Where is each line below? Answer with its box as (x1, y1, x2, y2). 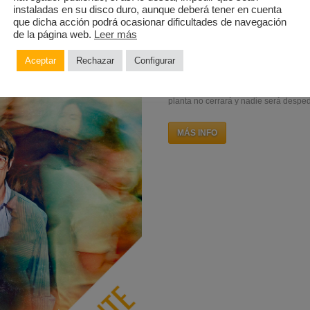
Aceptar (25, 55, 56, 66)
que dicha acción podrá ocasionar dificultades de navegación (13, 16, 286, 28)
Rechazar (76, 55, 114, 66)
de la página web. (13, 28, 94, 40)
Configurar (134, 55, 175, 66)
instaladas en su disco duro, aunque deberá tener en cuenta (13, 3, 282, 15)
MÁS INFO (177, 19, 218, 29)
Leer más (94, 28, 137, 40)
